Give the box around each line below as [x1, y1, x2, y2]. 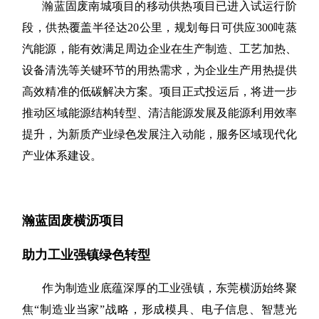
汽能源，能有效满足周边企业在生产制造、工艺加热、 [22, 42, 297, 55]
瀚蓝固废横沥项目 [22, 214, 125, 229]
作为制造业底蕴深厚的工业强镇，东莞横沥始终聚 [42, 282, 297, 295]
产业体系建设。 [22, 149, 103, 162]
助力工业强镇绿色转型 [22, 248, 151, 263]
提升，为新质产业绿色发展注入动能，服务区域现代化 [22, 127, 297, 140]
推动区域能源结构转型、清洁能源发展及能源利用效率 [22, 106, 297, 119]
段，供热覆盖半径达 [22, 21, 128, 33]
